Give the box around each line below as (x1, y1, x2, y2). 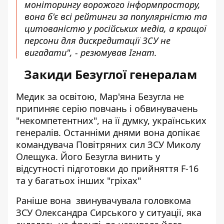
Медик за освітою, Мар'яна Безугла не (16, 90, 184, 102)
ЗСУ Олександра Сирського (16, 206, 137, 218)
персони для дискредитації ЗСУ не (24, 34, 170, 46)
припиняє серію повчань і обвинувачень (16, 102, 198, 114)
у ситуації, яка (137, 206, 201, 218)
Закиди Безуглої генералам (24, 66, 200, 82)
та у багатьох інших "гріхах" (16, 174, 141, 186)
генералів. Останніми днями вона (16, 126, 167, 138)
